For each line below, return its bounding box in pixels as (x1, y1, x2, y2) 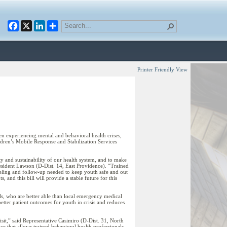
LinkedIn (45, 18, 79, 30)
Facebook (19, 18, 56, 30)
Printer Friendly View (137, 66, 187, 72)
